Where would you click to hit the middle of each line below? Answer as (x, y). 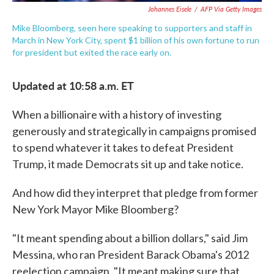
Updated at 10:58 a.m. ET (73, 85)
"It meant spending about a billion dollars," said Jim (130, 238)
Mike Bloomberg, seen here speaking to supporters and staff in (132, 28)
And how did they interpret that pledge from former (135, 193)
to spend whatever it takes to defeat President (123, 147)
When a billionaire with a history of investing (117, 114)
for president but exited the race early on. (92, 52)
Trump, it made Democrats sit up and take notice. (128, 164)
